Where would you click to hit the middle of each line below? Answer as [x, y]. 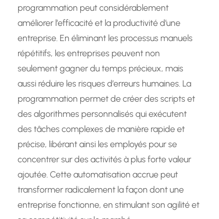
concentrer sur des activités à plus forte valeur [104, 160]
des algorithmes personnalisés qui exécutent [102, 114]
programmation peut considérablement [93, 8]
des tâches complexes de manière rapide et [101, 129]
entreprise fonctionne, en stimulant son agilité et [109, 205]
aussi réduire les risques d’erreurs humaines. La [104, 84]
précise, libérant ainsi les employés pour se [97, 144]
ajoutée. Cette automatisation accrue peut [98, 175]
